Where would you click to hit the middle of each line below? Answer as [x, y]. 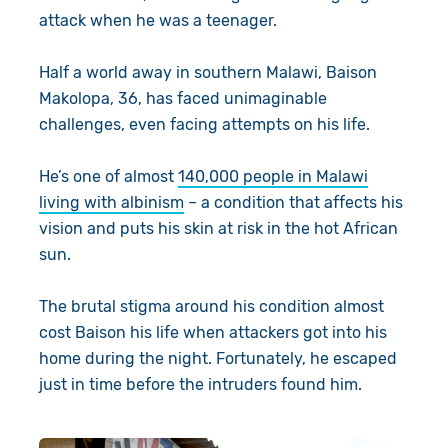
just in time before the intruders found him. [200, 385]
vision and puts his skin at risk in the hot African [218, 229]
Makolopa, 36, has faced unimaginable [182, 99]
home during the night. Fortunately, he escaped [217, 359]
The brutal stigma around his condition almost [211, 307]
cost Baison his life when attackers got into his [212, 333]
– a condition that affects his [293, 203]
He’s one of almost [108, 177]
